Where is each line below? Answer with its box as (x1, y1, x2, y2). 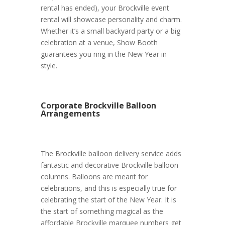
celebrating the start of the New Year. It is (40, 194, 176, 204)
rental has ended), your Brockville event (40, 3, 169, 13)
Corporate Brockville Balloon (40, 99, 156, 111)
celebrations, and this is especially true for (40, 183, 177, 193)
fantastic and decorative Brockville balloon (40, 160, 178, 170)
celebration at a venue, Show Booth (40, 37, 158, 47)
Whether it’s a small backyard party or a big (40, 26, 180, 36)
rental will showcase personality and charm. (40, 14, 182, 24)
